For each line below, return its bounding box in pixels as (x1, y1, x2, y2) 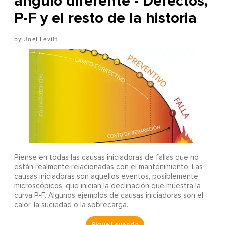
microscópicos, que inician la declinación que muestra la (14, 182, 201, 190)
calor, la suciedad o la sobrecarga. (14, 201, 128, 209)
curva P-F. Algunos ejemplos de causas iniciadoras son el (14, 192, 203, 200)
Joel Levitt (24, 35, 58, 43)
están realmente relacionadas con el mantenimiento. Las (14, 163, 203, 171)
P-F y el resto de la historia (14, 8, 197, 27)
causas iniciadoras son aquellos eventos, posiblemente (14, 173, 198, 181)
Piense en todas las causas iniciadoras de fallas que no (14, 154, 199, 162)
